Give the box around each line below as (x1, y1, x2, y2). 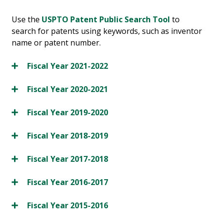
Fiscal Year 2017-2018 (27, 154, 108, 165)
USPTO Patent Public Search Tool (42, 14, 170, 25)
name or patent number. (12, 37, 101, 48)
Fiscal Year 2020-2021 (27, 84, 108, 95)
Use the (12, 14, 42, 25)
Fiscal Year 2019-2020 (27, 107, 108, 118)
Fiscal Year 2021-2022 (27, 61, 108, 72)
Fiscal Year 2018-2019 (27, 130, 108, 141)
